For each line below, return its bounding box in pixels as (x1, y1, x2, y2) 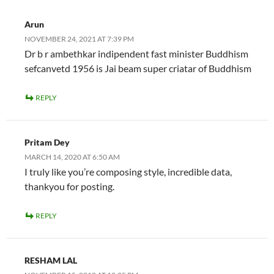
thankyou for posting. (24, 180, 114, 193)
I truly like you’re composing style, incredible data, (24, 166, 232, 178)
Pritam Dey (24, 137, 70, 148)
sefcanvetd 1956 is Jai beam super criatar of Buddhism (24, 62, 251, 75)
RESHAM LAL (24, 255, 77, 266)
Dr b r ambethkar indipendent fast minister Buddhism (24, 48, 248, 60)
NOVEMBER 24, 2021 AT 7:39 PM (24, 34, 134, 44)
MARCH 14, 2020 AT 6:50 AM (24, 152, 120, 162)
